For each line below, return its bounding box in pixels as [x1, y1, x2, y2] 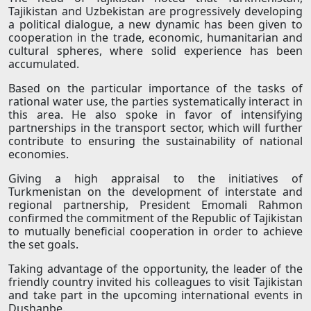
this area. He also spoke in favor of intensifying [8, 107, 303, 123]
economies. [8, 146, 69, 162]
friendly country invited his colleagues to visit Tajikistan [8, 274, 303, 290]
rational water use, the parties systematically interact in [8, 94, 303, 110]
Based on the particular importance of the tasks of [8, 81, 303, 96]
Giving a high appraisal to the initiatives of [8, 171, 303, 187]
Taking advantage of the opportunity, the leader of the [8, 261, 303, 277]
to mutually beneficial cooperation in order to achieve [8, 224, 303, 239]
